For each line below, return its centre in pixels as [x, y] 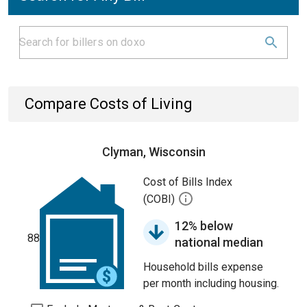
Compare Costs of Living [109, 104]
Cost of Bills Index [188, 182]
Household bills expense [203, 267]
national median [219, 242]
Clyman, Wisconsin [153, 152]
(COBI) [160, 199]
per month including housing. [211, 283]
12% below [204, 226]
